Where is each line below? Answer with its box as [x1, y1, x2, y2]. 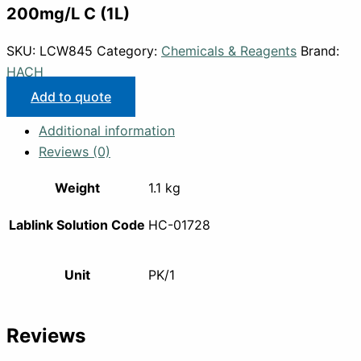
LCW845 [39, 43, 93, 60]
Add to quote [31, 89, 111, 106]
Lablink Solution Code [9, 217, 145, 234]
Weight [54, 180, 100, 197]
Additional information [39, 122, 175, 139]
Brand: [301, 43, 339, 60]
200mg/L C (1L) [6, 4, 130, 24]
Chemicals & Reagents [161, 43, 297, 60]
